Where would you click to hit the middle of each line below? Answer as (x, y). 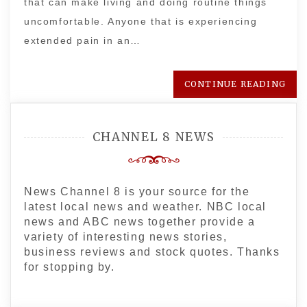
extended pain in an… (83, 40)
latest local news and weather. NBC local (146, 207)
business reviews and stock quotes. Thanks (152, 252)
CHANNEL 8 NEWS (153, 137)
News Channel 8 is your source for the (137, 192)
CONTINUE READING (235, 84)
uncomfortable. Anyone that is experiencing (141, 21)
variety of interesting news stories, (126, 237)
